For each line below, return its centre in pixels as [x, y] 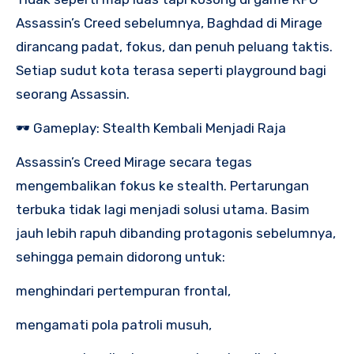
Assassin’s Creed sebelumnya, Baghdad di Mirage [169, 23]
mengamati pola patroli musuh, [114, 324]
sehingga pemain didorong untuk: [121, 257]
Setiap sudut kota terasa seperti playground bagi [171, 71]
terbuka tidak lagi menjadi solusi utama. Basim [163, 210]
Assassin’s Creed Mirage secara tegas [134, 162]
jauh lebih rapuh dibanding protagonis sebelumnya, [176, 233]
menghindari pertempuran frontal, [123, 290]
